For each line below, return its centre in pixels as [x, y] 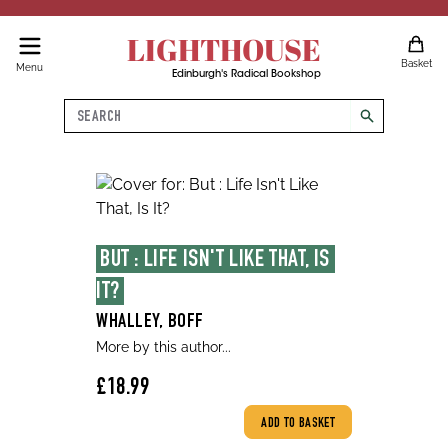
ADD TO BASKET [298, 424]
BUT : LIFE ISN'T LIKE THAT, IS [215, 261]
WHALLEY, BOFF [150, 323]
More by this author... [163, 347]
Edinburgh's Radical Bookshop [246, 75]
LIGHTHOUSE [223, 49]
